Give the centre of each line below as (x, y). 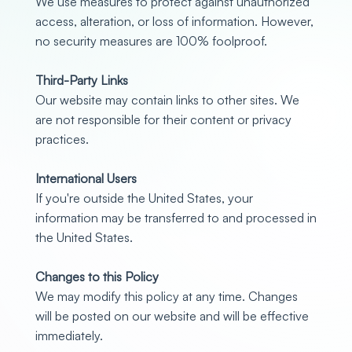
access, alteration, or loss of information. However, (174, 21)
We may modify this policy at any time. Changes (166, 296)
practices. (62, 139)
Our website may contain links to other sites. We (167, 99)
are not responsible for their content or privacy (163, 119)
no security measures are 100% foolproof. (151, 40)
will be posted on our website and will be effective (172, 315)
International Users (86, 178)
